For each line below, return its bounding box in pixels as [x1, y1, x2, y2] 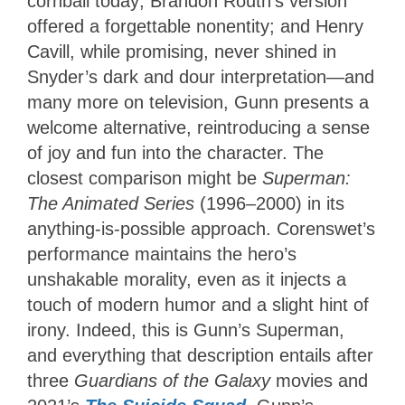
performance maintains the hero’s [27, 243, 297, 264]
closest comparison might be [27, 167, 262, 188]
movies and [276, 370, 368, 391]
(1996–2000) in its [200, 193, 344, 213]
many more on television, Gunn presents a [27, 91, 369, 112]
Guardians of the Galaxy [74, 370, 276, 391]
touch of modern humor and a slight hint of [27, 294, 369, 315]
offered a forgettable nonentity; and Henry [27, 15, 363, 36]
